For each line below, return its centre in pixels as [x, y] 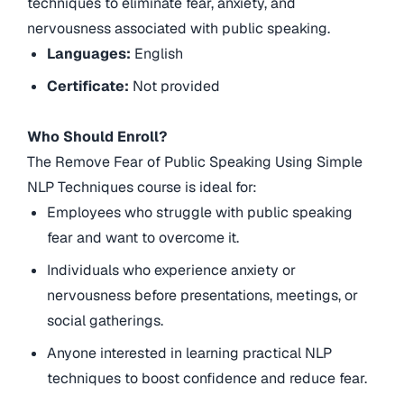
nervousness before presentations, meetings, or [203, 296]
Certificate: [88, 87]
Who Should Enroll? [97, 137]
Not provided [175, 87]
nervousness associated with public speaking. [179, 29]
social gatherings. [106, 321]
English [159, 54]
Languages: [91, 54]
